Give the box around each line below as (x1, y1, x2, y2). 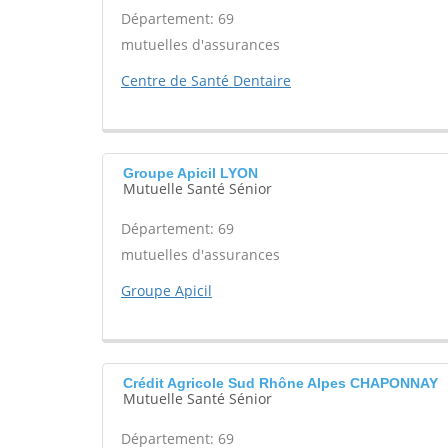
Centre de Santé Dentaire (121, 71, 291, 90)
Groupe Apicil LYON (123, 165, 258, 181)
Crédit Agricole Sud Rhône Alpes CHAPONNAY (123, 375, 438, 391)
